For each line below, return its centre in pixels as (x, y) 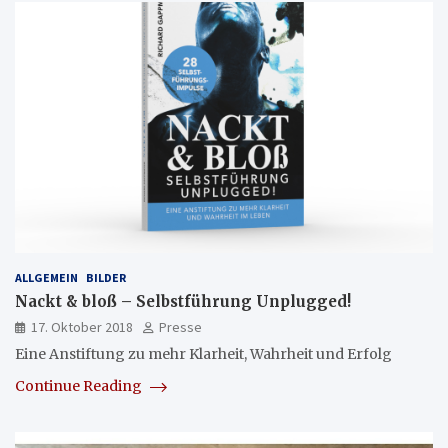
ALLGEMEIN (46, 277)
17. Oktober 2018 (82, 326)
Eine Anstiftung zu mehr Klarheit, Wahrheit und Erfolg (203, 353)
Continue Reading (80, 385)
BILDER (106, 277)
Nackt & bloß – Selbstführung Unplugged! (183, 301)
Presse (180, 326)
